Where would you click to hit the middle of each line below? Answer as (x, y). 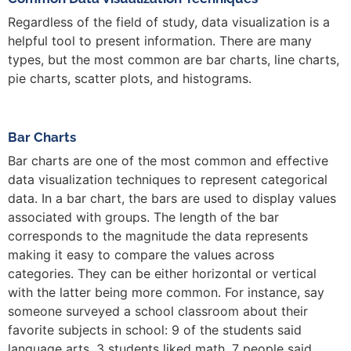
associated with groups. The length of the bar (143, 217)
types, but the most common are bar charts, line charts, (174, 60)
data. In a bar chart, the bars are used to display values (172, 199)
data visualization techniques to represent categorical (168, 180)
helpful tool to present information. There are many (160, 41)
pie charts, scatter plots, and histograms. (130, 79)
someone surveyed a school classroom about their (158, 311)
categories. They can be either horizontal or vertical (162, 274)
